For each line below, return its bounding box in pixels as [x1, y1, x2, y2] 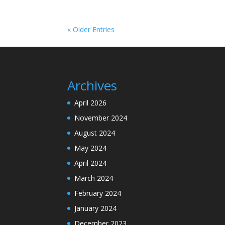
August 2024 [74, 128, 116, 138]
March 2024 [74, 173, 114, 183]
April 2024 [74, 158, 107, 168]
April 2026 [74, 98, 107, 108]
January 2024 [74, 203, 117, 213]
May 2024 [74, 143, 107, 153]
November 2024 [74, 113, 128, 123]
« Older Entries [67, 24, 115, 34]
